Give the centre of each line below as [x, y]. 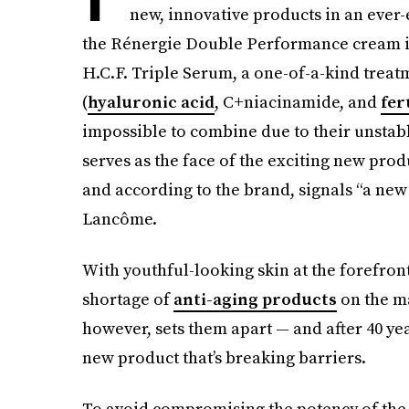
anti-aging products [255, 299]
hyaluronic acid [151, 102]
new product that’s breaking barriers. [224, 357]
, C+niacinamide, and [297, 102]
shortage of [127, 299]
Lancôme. [119, 219]
